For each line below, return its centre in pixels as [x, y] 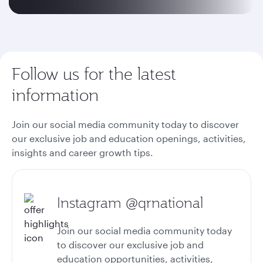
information [55, 95]
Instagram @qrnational [130, 203]
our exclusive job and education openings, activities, [129, 138]
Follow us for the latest [94, 74]
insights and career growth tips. [84, 152]
